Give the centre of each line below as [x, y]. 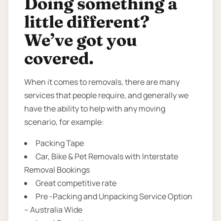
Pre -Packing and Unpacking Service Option [114, 197]
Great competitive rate [76, 183]
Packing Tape [60, 143]
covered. [59, 58]
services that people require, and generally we [106, 95]
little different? [87, 22]
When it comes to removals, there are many [102, 82]
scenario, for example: [64, 122]
